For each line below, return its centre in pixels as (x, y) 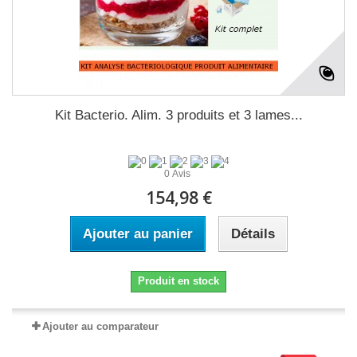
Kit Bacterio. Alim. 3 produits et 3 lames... (178, 116)
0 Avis (178, 174)
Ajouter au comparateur (100, 327)
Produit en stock (178, 281)
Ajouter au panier (137, 234)
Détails (253, 234)
